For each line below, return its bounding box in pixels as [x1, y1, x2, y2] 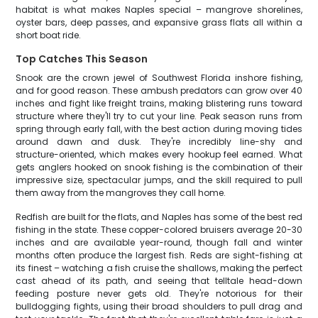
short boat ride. [16, 29, 82, 41]
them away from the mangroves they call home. [16, 187, 226, 199]
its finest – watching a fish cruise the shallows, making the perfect [16, 262, 302, 274]
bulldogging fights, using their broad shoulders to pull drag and [16, 300, 302, 312]
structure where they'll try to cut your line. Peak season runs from [16, 110, 302, 122]
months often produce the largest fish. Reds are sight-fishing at [16, 249, 302, 261]
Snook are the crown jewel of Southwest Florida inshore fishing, [16, 72, 302, 84]
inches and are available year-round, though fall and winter [16, 236, 302, 248]
